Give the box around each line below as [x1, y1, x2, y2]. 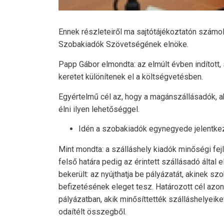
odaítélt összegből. [58, 207, 126, 217]
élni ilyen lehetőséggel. [58, 104, 139, 114]
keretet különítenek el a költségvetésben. [58, 72, 203, 82]
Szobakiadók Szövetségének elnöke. [58, 39, 188, 49]
